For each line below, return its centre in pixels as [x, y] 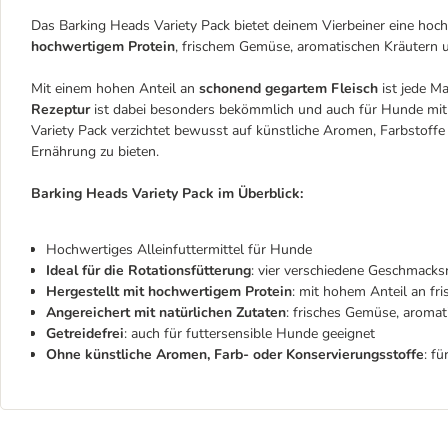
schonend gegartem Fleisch [286, 88]
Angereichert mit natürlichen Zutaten [166, 312]
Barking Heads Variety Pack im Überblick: [167, 193]
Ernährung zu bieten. [95, 151]
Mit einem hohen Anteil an [113, 88]
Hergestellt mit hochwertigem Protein [169, 291]
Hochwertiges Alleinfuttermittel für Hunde [179, 249]
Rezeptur [62, 109]
